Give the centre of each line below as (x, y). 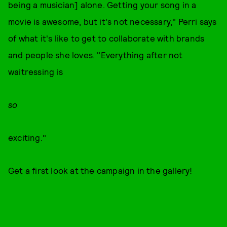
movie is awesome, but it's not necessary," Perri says (112, 21)
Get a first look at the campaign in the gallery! (100, 170)
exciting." (27, 137)
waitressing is (35, 71)
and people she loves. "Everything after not (96, 55)
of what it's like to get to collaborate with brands (106, 38)
